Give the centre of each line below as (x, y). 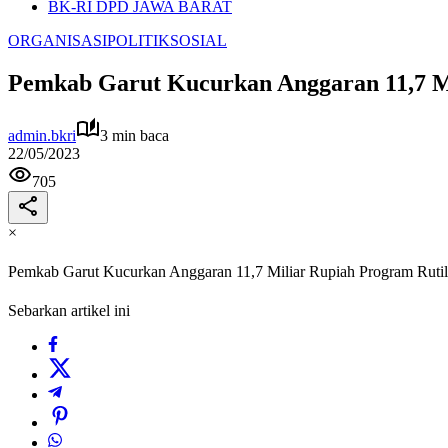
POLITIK (138, 40)
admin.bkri (42, 135)
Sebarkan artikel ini (69, 311)
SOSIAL (198, 40)
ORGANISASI (57, 40)
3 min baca (134, 135)
